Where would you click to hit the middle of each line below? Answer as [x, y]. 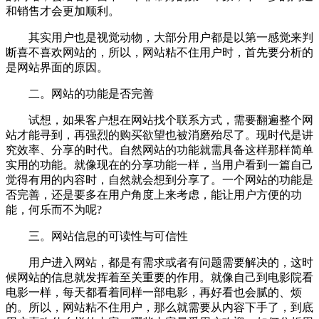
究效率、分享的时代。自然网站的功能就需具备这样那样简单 [159, 150]
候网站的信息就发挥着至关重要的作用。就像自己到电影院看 [159, 277]
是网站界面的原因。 [57, 67]
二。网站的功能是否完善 [80, 93]
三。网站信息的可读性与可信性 [97, 236]
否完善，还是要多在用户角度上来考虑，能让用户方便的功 [154, 194]
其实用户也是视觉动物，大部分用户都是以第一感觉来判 [159, 37]
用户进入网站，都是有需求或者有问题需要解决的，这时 [159, 262]
